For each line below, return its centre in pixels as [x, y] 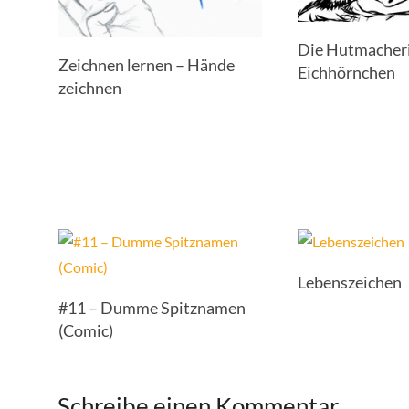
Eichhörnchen [347, 72]
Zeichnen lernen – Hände [146, 64]
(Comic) [85, 331]
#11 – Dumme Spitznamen [152, 308]
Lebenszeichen [350, 283]
